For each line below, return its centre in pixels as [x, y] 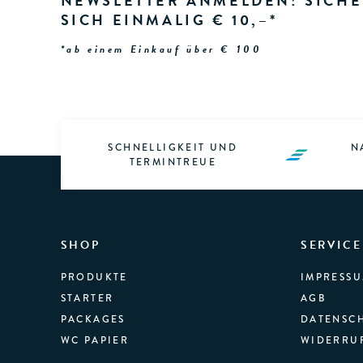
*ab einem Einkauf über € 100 [161, 49]
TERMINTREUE [173, 162]
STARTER [87, 299]
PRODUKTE [94, 278]
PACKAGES [93, 320]
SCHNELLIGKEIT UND [173, 148]
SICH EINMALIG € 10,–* [169, 19]
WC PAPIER [95, 341]
